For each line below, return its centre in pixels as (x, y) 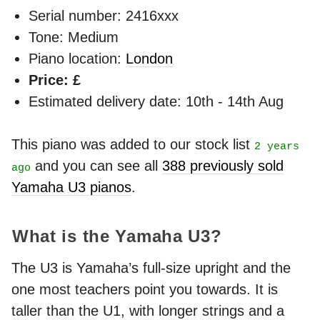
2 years (277, 146)
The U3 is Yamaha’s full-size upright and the (151, 267)
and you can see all (96, 165)
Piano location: (77, 58)
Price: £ (55, 80)
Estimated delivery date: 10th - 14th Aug (156, 101)
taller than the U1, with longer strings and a (148, 310)
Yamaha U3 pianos (71, 187)
